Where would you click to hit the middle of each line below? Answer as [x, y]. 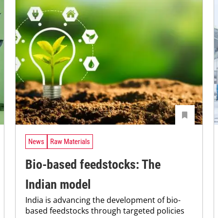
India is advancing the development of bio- [103, 200]
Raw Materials [70, 142]
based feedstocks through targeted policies [105, 210]
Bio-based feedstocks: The [93, 164]
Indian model [58, 184]
